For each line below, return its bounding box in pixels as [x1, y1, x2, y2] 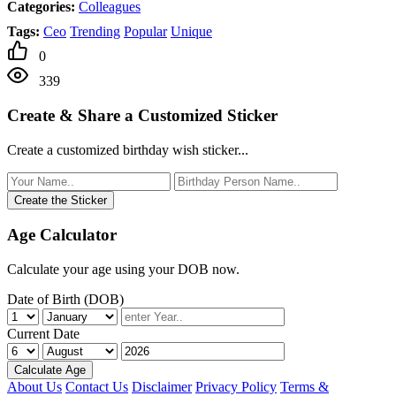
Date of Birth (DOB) [7, 292, 124, 308]
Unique [171, 24, 212, 40]
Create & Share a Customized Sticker [7, 106, 278, 126]
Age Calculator [7, 225, 117, 245]
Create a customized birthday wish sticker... [7, 141, 248, 157]
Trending [70, 24, 120, 40]
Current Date [7, 326, 80, 342]
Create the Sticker [14, 193, 107, 207]
